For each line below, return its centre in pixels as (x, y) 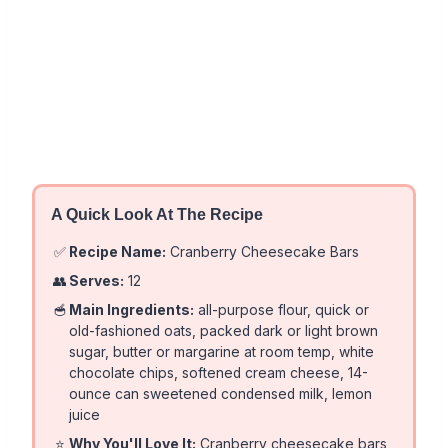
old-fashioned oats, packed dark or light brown (224, 330)
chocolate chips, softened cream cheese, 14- (219, 372)
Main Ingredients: (132, 309)
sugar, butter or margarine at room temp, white (222, 351)
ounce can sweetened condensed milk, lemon (221, 393)
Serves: (97, 280)
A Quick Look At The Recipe (157, 214)
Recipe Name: (118, 251)
